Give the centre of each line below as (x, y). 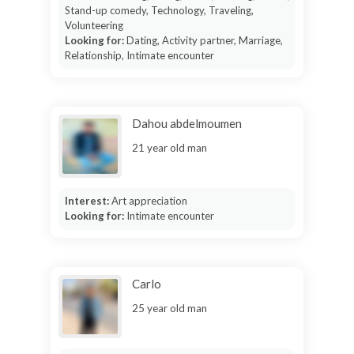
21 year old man (169, 148)
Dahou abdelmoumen (187, 123)
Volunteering (94, 25)
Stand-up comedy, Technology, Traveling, (159, 10)
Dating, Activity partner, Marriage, (204, 40)
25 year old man (169, 308)
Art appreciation (149, 201)
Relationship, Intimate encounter (139, 55)
